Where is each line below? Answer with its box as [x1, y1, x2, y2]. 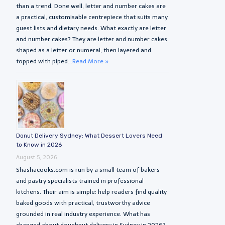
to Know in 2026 [16, 141, 62, 148]
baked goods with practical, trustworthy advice [16, 199, 151, 206]
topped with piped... [16, 57, 73, 65]
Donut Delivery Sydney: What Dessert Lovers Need [16, 132, 163, 139]
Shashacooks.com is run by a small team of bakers [16, 166, 160, 173]
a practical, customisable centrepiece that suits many [16, 13, 168, 21]
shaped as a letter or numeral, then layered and [16, 46, 152, 54]
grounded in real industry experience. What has [16, 210, 151, 217]
